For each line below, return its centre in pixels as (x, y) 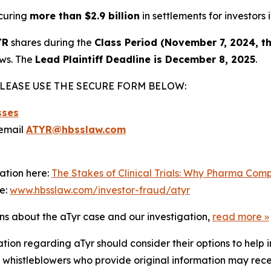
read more (237, 217)
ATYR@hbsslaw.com (76, 129)
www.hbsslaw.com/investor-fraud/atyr (100, 190)
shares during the (51, 42)
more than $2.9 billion (85, 16)
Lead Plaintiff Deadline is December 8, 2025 (145, 59)
